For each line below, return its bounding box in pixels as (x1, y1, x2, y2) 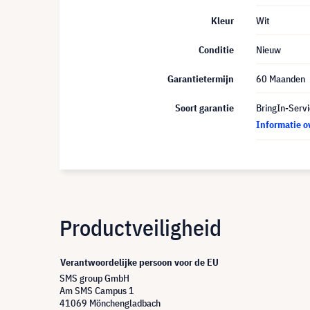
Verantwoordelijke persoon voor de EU (60, 256, 219, 268)
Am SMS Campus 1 (60, 284, 134, 297)
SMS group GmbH (60, 272, 129, 284)
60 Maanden (256, 73, 305, 85)
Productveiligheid (60, 213, 221, 242)
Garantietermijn (167, 73, 234, 85)
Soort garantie (175, 102, 234, 114)
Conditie (199, 44, 234, 56)
